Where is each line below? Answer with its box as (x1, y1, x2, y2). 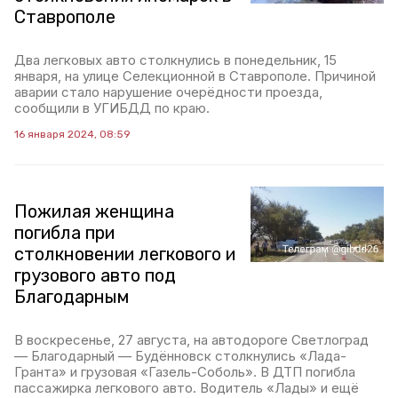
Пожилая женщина (14, 201, 174, 223)
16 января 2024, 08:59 (14, 128, 131, 141)
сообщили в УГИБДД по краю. (14, 99, 210, 117)
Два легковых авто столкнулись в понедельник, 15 (14, 52, 337, 69)
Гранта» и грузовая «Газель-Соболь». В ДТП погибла (14, 363, 355, 381)
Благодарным (14, 286, 129, 308)
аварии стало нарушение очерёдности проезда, (14, 84, 322, 101)
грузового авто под (14, 265, 176, 287)
